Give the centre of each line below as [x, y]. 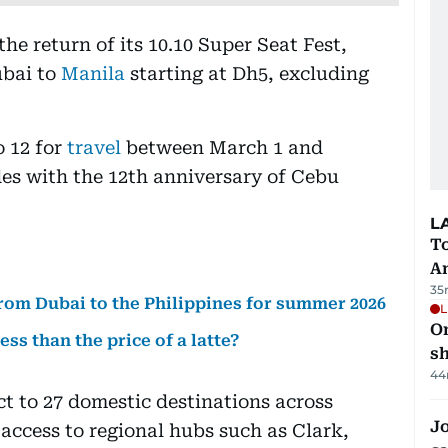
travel [96, 147]
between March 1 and [224, 147]
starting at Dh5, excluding [249, 73]
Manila [95, 73]
